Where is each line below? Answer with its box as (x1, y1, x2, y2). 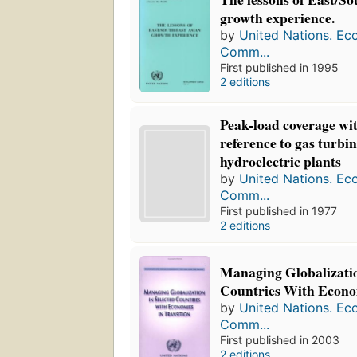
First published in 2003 (220, 332, 340, 347)
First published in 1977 (220, 203, 338, 218)
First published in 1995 (220, 60, 339, 74)
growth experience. (220, 6, 335, 28)
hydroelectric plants (220, 150, 342, 171)
